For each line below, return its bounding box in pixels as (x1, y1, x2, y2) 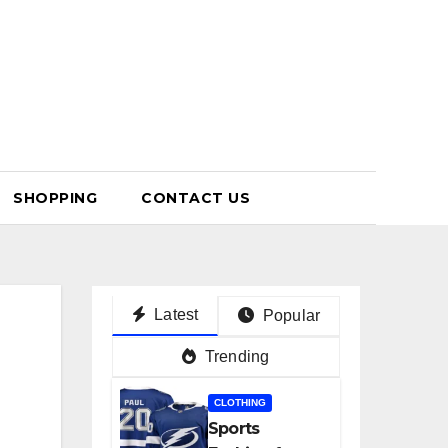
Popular (258, 307, 321, 324)
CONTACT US (141, 189, 251, 207)
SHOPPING (13, 189, 98, 207)
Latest (150, 306, 199, 323)
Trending (200, 348, 270, 365)
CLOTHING (214, 397, 266, 408)
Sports (208, 419, 260, 438)
